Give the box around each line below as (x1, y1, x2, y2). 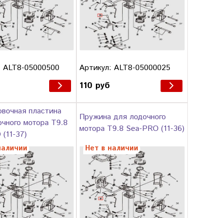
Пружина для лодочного (79, 111, 166, 123)
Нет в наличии (85, 143, 139, 154)
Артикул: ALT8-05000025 (79, 62, 171, 73)
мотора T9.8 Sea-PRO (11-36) (79, 123, 185, 135)
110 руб (79, 79, 110, 92)
